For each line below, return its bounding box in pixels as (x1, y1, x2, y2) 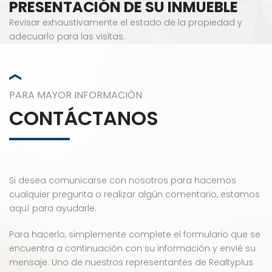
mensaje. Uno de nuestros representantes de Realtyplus (9, 256, 253, 268)
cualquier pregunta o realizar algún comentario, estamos (9, 188, 260, 200)
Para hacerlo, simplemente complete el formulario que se (9, 228, 260, 240)
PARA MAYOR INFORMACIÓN (9, 87, 142, 102)
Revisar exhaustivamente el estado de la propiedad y (9, 16, 242, 29)
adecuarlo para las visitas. (9, 30, 125, 42)
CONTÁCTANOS (9, 104, 158, 132)
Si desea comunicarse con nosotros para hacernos (9, 174, 236, 186)
